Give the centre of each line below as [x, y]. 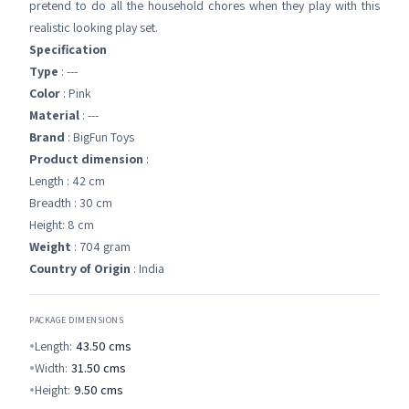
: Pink [76, 94]
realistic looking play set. [94, 28]
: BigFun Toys [100, 137]
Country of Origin [80, 269]
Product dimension [86, 159]
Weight [50, 247]
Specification [68, 50]
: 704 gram [101, 247]
